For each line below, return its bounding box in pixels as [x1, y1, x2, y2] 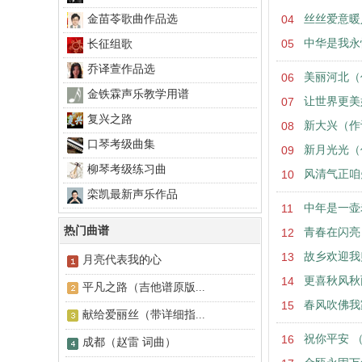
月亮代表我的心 [82, 254, 162, 266]
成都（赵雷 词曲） [82, 336, 176, 348]
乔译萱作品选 [87, 63, 155, 75]
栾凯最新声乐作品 [87, 188, 178, 200]
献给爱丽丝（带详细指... [82, 309, 205, 321]
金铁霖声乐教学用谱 [87, 88, 189, 100]
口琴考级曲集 [87, 138, 155, 150]
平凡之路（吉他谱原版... [82, 281, 205, 293]
